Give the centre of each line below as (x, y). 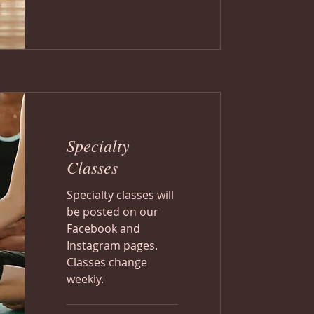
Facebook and (103, 228)
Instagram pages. (112, 245)
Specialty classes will (120, 195)
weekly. (85, 279)
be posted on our (112, 212)
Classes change (107, 262)
